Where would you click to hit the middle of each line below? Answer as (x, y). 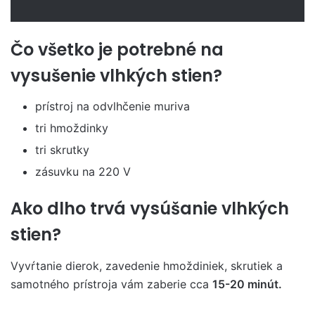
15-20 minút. (247, 284)
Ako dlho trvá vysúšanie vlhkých (150, 209)
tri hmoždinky (72, 128)
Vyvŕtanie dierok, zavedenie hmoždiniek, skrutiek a (147, 265)
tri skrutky (62, 150)
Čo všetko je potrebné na (117, 49)
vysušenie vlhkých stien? (116, 75)
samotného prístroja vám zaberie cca (111, 284)
